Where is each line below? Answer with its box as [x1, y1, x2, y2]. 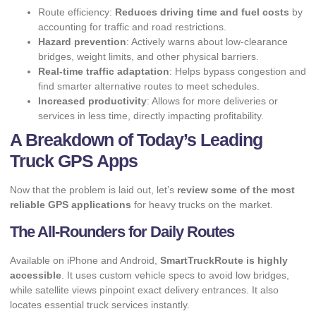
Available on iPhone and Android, [10, 255, 160, 267]
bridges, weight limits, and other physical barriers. [38, 50, 259, 62]
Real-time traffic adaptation [38, 65, 169, 77]
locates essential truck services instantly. [10, 299, 190, 311]
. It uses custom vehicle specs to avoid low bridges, [61, 269, 289, 281]
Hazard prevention [38, 35, 126, 47]
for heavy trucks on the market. [131, 198, 273, 210]
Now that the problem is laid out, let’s [10, 183, 177, 195]
